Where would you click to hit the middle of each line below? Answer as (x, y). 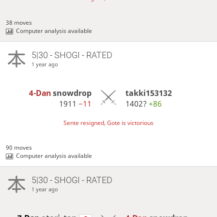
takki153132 (148, 93)
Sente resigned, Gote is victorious (108, 123)
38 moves (19, 23)
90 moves (19, 148)
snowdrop (72, 93)
